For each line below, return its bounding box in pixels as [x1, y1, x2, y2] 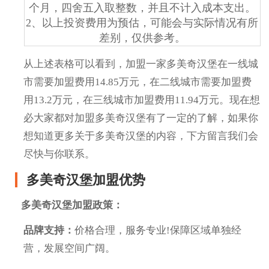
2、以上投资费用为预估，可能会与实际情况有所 [26, 16, 258, 29]
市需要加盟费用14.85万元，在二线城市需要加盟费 [23, 76, 252, 88]
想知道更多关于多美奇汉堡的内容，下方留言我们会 [23, 130, 259, 142]
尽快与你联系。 [23, 148, 95, 160]
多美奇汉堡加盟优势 [26, 172, 145, 187]
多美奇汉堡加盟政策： [21, 199, 123, 211]
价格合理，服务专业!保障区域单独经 [74, 224, 242, 236]
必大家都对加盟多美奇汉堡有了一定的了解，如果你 [23, 112, 259, 124]
